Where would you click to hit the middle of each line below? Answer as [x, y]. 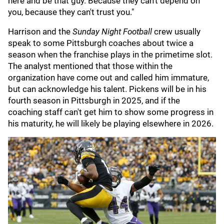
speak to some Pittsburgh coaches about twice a [101, 43]
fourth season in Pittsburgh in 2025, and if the [94, 100]
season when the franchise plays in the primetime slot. [110, 54]
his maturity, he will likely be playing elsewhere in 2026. [111, 123]
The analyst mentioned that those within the [90, 66]
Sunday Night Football [113, 31]
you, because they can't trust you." [71, 12]
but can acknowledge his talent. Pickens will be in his [107, 89]
